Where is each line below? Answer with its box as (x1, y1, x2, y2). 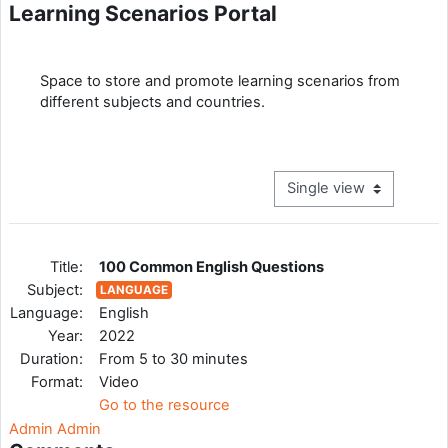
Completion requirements (39, 38, 216, 57)
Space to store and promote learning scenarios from (40, 71, 400, 90)
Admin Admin (9, 419, 101, 438)
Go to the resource (98, 395, 230, 414)
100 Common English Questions (98, 257, 324, 276)
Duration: (20, 349, 83, 368)
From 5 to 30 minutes (98, 349, 248, 368)
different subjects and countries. (40, 92, 265, 111)
